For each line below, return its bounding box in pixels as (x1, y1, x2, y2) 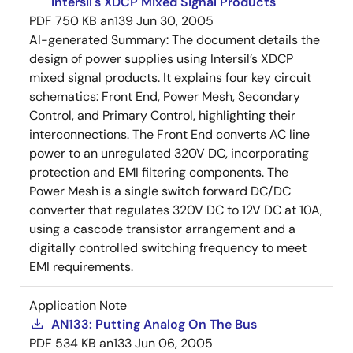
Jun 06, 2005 (135, 335, 213, 351)
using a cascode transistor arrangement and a (29, 221, 295, 237)
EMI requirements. (29, 258, 133, 275)
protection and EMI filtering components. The (29, 164, 288, 180)
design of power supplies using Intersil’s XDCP (29, 50, 293, 67)
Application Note (29, 297, 127, 314)
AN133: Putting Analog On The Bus (51, 316, 257, 333)
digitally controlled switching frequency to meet (29, 240, 307, 256)
